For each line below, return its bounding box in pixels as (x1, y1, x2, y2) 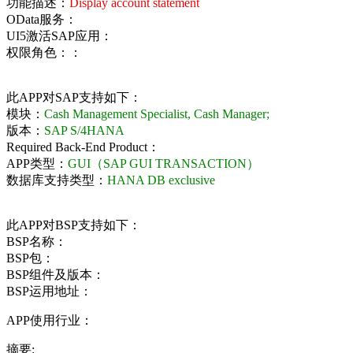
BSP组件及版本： (6, 267, 105, 281)
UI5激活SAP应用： (6, 28, 113, 43)
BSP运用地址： (6, 284, 92, 298)
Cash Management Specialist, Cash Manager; (44, 106, 269, 121)
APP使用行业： (6, 313, 93, 327)
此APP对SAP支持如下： (6, 90, 142, 104)
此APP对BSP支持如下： (6, 217, 141, 232)
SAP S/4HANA (44, 123, 124, 137)
